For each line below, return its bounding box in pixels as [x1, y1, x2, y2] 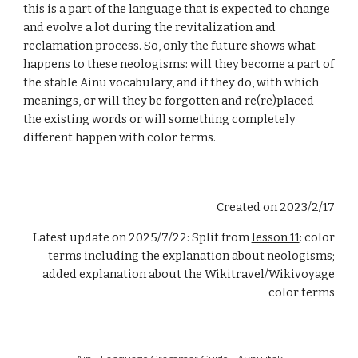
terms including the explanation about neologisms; [47, 249, 335, 263]
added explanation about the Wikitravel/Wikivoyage [42, 267, 335, 281]
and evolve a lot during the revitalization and [23, 20, 276, 34]
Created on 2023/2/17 [216, 200, 335, 214]
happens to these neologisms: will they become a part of [23, 57, 335, 71]
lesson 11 [251, 230, 300, 245]
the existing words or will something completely [23, 112, 296, 126]
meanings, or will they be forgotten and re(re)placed [23, 93, 315, 108]
